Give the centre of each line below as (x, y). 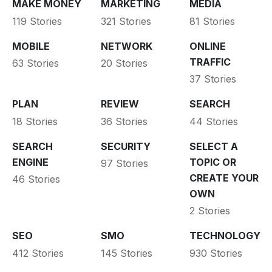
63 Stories (36, 63)
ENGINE (30, 162)
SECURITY (125, 146)
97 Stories (124, 164)
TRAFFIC (210, 62)
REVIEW (120, 104)
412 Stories (38, 253)
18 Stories (35, 121)
